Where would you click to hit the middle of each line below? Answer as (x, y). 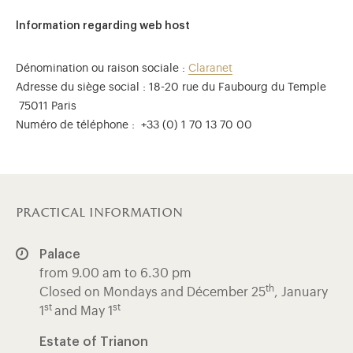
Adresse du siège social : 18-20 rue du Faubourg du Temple (171, 87)
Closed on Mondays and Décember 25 (152, 292)
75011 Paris (46, 106)
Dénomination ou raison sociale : (102, 69)
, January (301, 292)
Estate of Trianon (94, 342)
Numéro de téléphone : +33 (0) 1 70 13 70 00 (134, 125)
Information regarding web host (103, 26)
